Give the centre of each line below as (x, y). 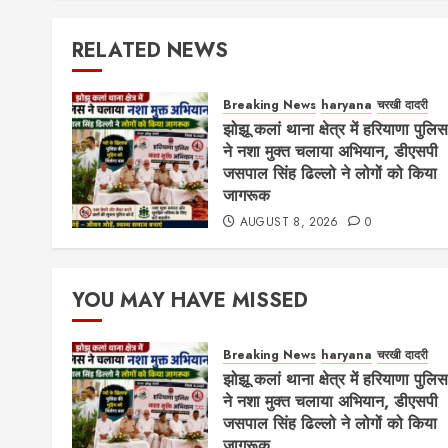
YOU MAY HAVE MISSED (190, 301)
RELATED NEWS (150, 51)
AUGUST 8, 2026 (289, 222)
